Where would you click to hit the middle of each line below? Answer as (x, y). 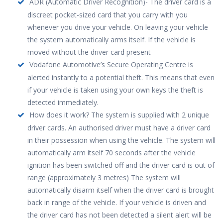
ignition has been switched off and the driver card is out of (121, 165)
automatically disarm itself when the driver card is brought (121, 190)
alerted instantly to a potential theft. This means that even (121, 77)
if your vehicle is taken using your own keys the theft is (115, 90)
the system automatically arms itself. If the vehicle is (111, 39)
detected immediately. (63, 102)
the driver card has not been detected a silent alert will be (119, 215)
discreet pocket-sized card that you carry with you (108, 14)
